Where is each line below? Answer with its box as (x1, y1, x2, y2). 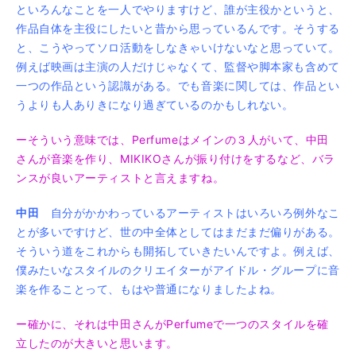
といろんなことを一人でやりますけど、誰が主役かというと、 (16, 2, 340, 16)
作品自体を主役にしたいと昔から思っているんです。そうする (16, 21, 340, 35)
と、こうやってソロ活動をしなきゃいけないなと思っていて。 (16, 40, 340, 54)
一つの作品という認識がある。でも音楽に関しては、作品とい (16, 78, 340, 92)
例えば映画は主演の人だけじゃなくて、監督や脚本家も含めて (16, 59, 340, 73)
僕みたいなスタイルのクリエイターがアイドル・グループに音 (16, 262, 340, 277)
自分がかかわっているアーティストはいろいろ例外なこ (39, 205, 340, 219)
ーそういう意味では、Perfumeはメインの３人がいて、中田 (16, 132, 329, 146)
